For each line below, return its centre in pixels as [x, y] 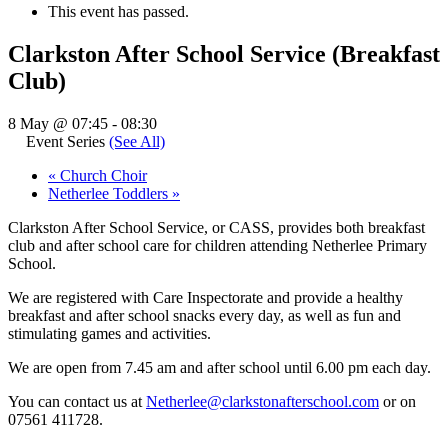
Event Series [67, 141]
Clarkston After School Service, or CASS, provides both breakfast [216, 227]
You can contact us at [77, 401]
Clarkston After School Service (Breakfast [224, 53]
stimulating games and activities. [109, 333]
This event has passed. [118, 11]
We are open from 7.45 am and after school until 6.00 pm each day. [219, 367]
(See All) [137, 141]
